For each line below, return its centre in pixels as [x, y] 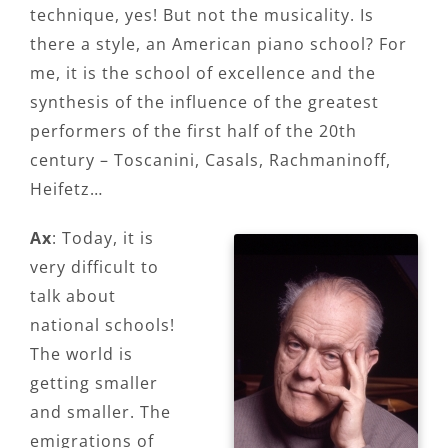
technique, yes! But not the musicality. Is [202, 14]
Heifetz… [66, 188]
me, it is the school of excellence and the [203, 72]
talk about [73, 295]
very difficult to [94, 266]
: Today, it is [103, 237]
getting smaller [94, 382]
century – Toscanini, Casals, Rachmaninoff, [210, 159]
